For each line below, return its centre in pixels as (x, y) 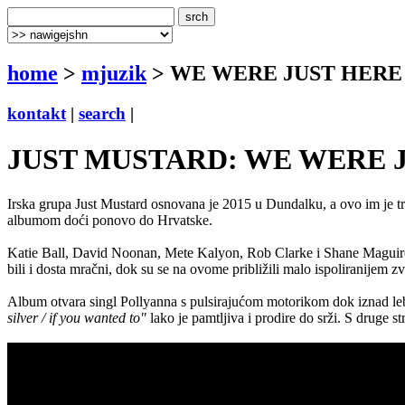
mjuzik (114, 73)
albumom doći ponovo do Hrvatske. (110, 220)
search (102, 113)
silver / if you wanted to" (77, 317)
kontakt (37, 113)
